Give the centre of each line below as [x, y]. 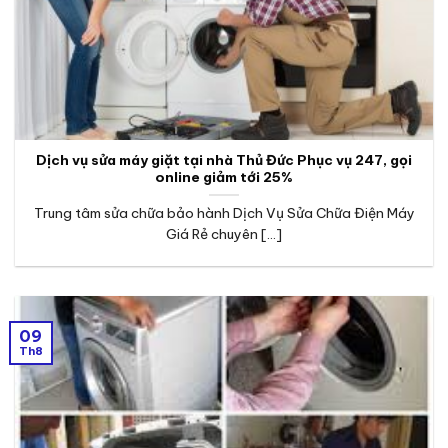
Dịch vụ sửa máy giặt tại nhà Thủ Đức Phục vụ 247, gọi [224, 160]
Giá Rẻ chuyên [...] [224, 234]
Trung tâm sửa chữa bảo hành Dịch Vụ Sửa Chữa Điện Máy [224, 213]
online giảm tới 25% [224, 177]
